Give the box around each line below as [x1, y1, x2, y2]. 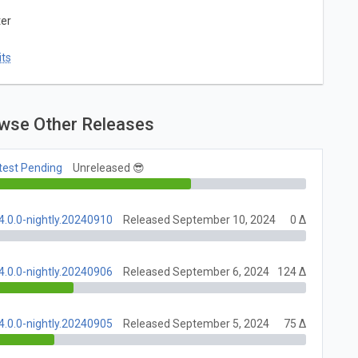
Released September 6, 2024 [123, 265, 270, 279]
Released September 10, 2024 [123, 213, 276, 227]
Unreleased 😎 [73, 161, 145, 175]
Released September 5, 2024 [123, 317, 270, 331]
